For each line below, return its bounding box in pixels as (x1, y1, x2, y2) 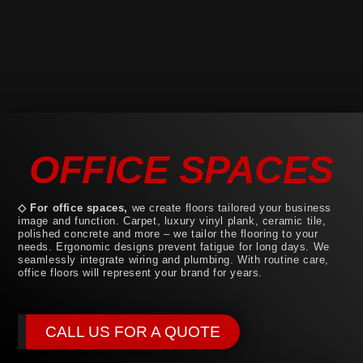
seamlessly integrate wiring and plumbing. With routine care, (18, 254, 330, 267)
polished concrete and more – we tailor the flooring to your (18, 228, 318, 241)
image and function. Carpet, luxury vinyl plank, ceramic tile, (18, 215, 327, 228)
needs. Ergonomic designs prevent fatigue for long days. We (18, 241, 330, 254)
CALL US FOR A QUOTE (45, 322, 220, 340)
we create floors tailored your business (128, 202, 332, 215)
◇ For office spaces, (18, 202, 128, 215)
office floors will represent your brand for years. (18, 267, 263, 280)
